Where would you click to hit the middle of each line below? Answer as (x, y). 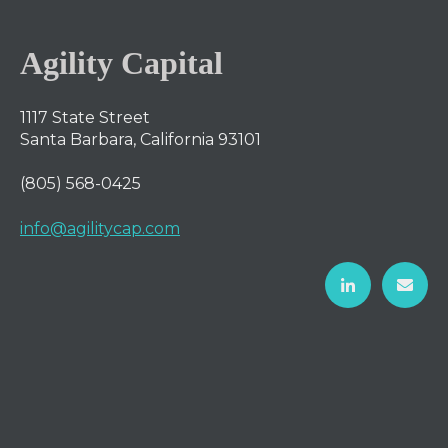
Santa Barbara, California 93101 (140, 139)
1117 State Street (85, 117)
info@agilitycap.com (100, 228)
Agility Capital (121, 62)
